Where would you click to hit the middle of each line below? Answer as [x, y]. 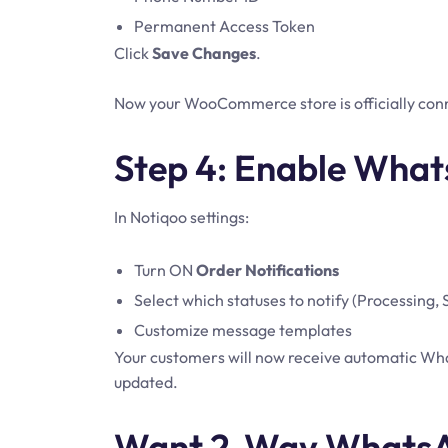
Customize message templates [243, 330]
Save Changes [204, 53]
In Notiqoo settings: [181, 217]
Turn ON [165, 270]
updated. [146, 382]
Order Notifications [267, 270]
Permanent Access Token [224, 26]
